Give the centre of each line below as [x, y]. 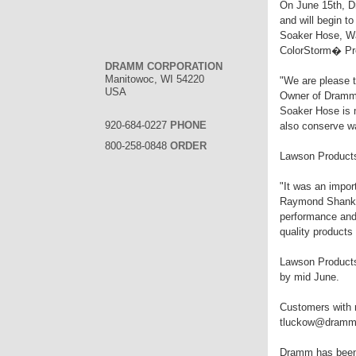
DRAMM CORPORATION [164, 66]
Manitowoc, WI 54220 [155, 79]
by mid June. [310, 277]
